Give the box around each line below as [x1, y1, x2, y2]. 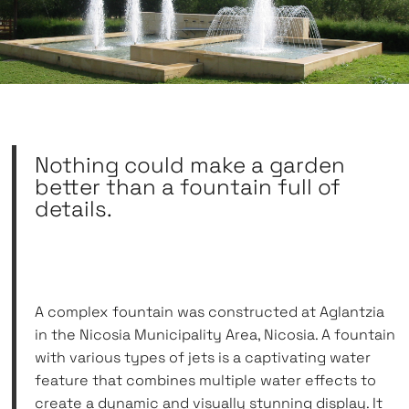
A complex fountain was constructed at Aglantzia [35, 302, 385, 322]
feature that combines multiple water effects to [35, 371, 377, 391]
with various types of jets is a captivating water [35, 348, 372, 368]
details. [35, 194, 113, 223]
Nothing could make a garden [35, 150, 346, 179]
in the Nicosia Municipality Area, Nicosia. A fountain [35, 325, 396, 345]
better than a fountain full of [35, 172, 341, 201]
